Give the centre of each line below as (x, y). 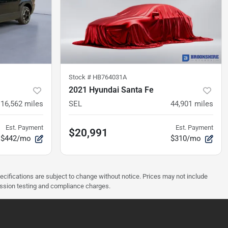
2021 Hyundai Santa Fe (111, 90)
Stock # (81, 77)
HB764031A (110, 77)
